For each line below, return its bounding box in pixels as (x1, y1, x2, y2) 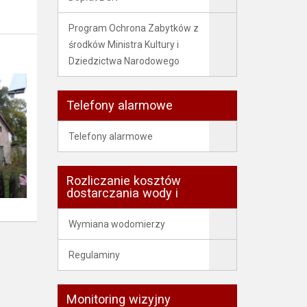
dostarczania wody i (66, 186, 178, 200)
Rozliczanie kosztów (66, 173, 181, 188)
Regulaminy (68, 249, 120, 260)
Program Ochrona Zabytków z (68, 23, 199, 34)
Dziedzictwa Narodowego (68, 56, 180, 66)
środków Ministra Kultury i (68, 39, 179, 50)
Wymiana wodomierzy (68, 219, 165, 230)
